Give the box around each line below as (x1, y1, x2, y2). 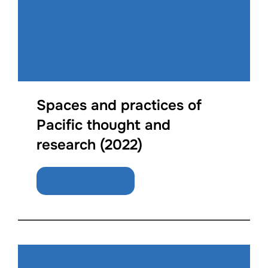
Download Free (50, 174, 121, 187)
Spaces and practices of (36, 96, 202, 115)
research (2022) (36, 136, 143, 154)
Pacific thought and (36, 116, 171, 135)
